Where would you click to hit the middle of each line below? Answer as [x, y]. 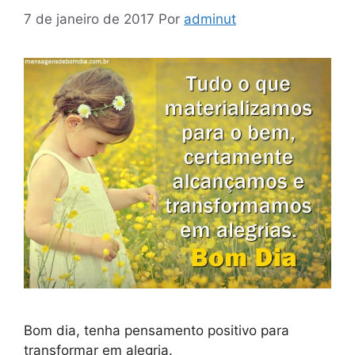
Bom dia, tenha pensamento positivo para [157, 330]
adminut [210, 19]
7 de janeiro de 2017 [89, 19]
